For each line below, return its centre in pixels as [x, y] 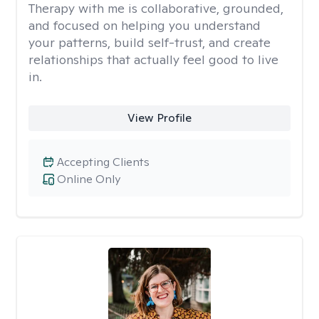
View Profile [159, 118]
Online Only [89, 179]
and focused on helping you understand [145, 25]
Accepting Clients [103, 162]
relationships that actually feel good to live [153, 59]
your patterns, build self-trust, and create [150, 42]
